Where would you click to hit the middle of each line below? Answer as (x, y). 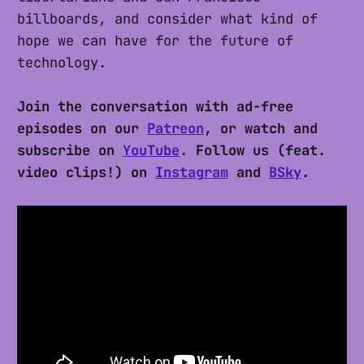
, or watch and (260, 129)
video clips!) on (86, 173)
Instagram (191, 173)
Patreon (175, 129)
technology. (61, 63)
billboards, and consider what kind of (167, 19)
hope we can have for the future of (155, 41)
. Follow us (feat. (252, 151)
